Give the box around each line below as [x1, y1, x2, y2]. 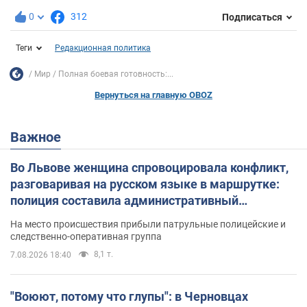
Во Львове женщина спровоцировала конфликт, [10, 160, 288, 175]
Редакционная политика [55, 43, 151, 53]
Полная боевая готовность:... [58, 69, 173, 79]
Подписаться [222, 11, 282, 23]
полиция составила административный [10, 193, 238, 208]
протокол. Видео [10, 210, 106, 225]
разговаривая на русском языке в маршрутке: [10, 177, 280, 192]
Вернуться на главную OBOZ [95, 90, 212, 101]
